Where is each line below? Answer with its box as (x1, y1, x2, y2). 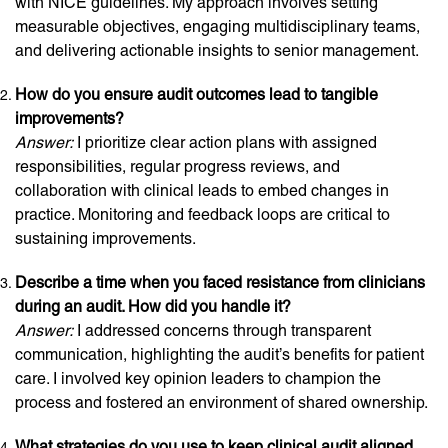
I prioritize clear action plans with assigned (73, 133, 377, 152)
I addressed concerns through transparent (73, 321, 371, 340)
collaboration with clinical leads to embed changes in (15, 181, 389, 200)
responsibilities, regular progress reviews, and (15, 157, 340, 176)
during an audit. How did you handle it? (15, 297, 291, 316)
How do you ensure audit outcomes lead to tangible (15, 85, 378, 104)
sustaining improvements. (15, 229, 196, 248)
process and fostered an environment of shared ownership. (15, 393, 428, 412)
